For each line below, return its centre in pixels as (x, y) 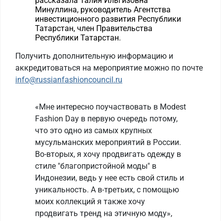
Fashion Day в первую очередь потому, (106, 119)
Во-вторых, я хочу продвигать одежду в (108, 154)
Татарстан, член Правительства (94, 28)
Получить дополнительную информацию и (94, 56)
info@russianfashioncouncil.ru (69, 80)
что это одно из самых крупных (93, 130)
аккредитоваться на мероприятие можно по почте (109, 68)
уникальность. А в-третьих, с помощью (107, 190)
